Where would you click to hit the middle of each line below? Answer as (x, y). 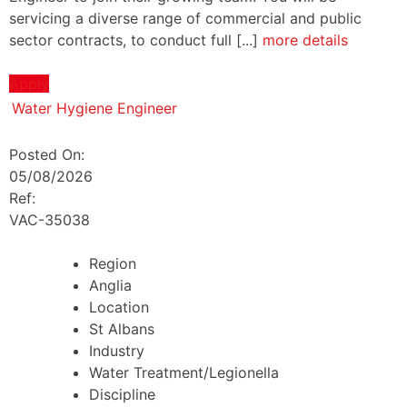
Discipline (122, 395)
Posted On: (49, 155)
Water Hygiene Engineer (94, 109)
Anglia (110, 286)
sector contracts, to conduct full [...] (136, 40)
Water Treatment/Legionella (184, 373)
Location (119, 308)
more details (305, 40)
